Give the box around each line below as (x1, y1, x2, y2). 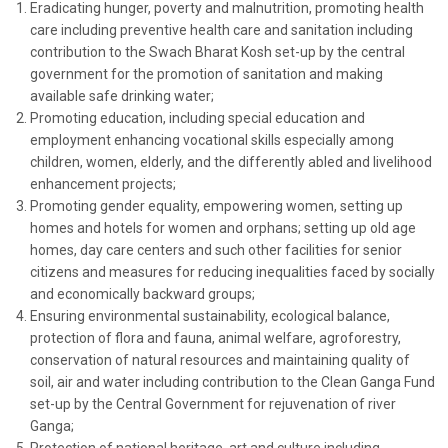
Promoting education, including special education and (30, 110, 365, 127)
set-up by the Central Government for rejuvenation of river (30, 396, 396, 413)
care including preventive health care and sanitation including (30, 22, 413, 39)
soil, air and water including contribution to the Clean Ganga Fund (30, 374, 435, 391)
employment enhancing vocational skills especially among (30, 132, 394, 149)
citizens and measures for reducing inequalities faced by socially (30, 264, 435, 281)
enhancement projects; (30, 176, 176, 193)
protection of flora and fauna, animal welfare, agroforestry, (30, 330, 401, 347)
